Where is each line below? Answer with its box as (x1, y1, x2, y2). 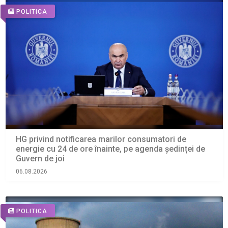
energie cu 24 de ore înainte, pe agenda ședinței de (15, 144, 205, 154)
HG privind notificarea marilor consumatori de (15, 134, 186, 145)
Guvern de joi (15, 154, 65, 164)
